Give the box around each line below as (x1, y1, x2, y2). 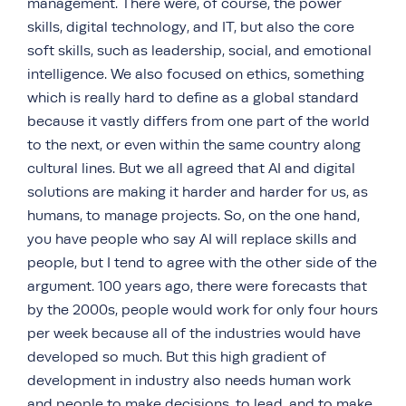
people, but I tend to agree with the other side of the (27, 255, 377, 271)
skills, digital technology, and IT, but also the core (27, 19, 354, 35)
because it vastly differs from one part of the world (27, 113, 370, 130)
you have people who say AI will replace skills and (27, 231, 357, 247)
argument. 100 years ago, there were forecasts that (27, 278, 367, 295)
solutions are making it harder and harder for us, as (27, 184, 368, 200)
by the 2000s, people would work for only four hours (27, 302, 378, 318)
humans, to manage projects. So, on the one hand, (27, 208, 360, 224)
